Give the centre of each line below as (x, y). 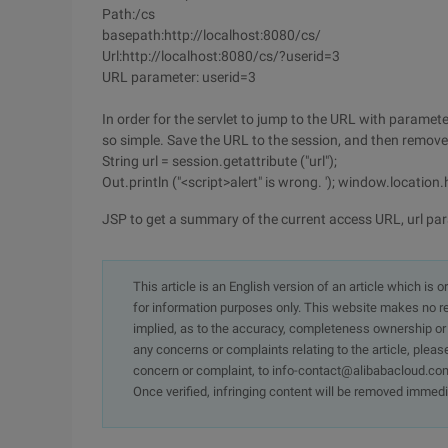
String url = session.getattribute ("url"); (219, 161)
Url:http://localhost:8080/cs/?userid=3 (221, 56)
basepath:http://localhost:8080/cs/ (211, 35)
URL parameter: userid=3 (179, 77)
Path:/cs (128, 14)
